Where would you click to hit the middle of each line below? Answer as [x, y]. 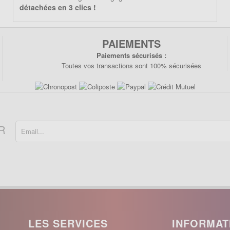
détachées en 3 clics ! [58, 7]
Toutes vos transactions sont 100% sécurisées [131, 65]
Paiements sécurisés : [131, 55]
